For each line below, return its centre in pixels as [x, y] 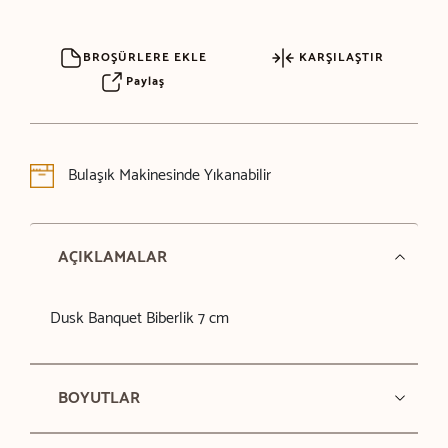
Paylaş [143, 81]
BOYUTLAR [98, 398]
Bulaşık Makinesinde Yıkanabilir [167, 175]
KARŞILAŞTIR [340, 57]
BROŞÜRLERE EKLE [145, 57]
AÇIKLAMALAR [112, 257]
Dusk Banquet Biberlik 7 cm [139, 318]
